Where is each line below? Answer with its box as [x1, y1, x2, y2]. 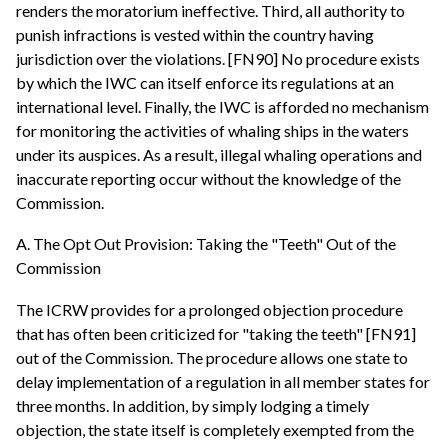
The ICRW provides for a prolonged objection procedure [16, 299, 403, 319]
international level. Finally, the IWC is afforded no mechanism [16, 96, 429, 116]
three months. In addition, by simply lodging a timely [16, 395, 369, 415]
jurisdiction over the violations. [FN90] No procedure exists [16, 48, 420, 68]
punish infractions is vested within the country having [16, 24, 374, 44]
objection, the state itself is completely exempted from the [16, 419, 414, 439]
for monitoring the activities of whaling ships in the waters [16, 120, 409, 140]
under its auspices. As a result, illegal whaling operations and [16, 144, 422, 164]
